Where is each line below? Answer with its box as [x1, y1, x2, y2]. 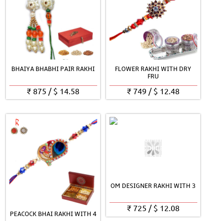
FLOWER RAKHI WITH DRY [115, 65, 192, 73]
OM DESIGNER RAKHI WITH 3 [110, 182, 196, 190]
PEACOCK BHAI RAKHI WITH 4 [9, 210, 97, 218]
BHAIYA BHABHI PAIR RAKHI [11, 65, 95, 73]
